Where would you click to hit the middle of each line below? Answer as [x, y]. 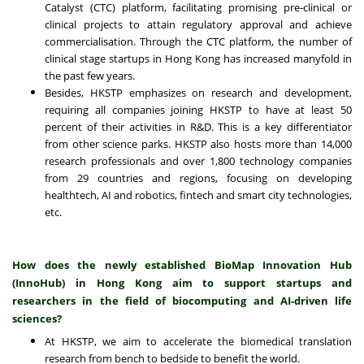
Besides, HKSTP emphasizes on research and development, [198, 93]
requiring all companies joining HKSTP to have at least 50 [198, 110]
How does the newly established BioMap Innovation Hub [182, 265]
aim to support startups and [256, 283]
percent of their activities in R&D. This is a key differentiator [198, 127]
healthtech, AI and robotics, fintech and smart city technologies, [198, 195]
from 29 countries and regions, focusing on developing [198, 178]
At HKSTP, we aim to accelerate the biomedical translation [198, 342]
